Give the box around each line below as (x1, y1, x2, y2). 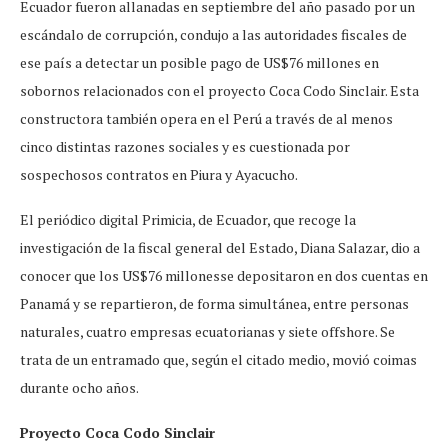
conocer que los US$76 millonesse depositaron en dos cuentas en (20, 266, 428, 286)
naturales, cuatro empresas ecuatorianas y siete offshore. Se (20, 322, 395, 342)
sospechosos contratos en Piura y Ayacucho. (20, 165, 298, 185)
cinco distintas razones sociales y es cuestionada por (20, 137, 350, 157)
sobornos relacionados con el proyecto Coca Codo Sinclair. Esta (20, 81, 419, 101)
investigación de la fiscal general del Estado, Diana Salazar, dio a (20, 238, 420, 258)
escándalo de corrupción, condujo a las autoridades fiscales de (20, 25, 407, 45)
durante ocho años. (20, 378, 139, 398)
